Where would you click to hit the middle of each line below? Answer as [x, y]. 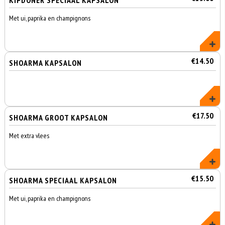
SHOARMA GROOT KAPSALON [59, 118]
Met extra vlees [29, 136]
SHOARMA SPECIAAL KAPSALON [63, 180]
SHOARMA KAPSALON [46, 63]
